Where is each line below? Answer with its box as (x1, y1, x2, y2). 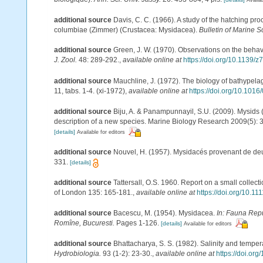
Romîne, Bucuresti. (54, 218, 114, 227)
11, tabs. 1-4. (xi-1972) (54, 86, 125, 95)
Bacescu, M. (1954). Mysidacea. (113, 208, 217, 217)
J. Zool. (54, 56, 77, 65)
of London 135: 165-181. (54, 188, 133, 197)
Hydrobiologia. (54, 249, 101, 258)
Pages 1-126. (114, 218, 159, 227)
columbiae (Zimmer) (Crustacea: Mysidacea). (54, 25, 199, 34)
